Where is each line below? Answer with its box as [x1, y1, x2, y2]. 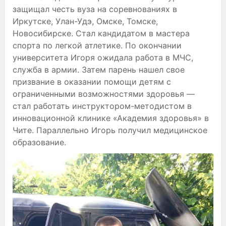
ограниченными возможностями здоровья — [13, 89, 195, 99]
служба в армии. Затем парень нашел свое [13, 65, 185, 75]
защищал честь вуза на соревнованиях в [13, 4, 177, 15]
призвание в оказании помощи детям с [13, 77, 171, 87]
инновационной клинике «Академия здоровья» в [13, 113, 209, 124]
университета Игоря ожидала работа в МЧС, [13, 52, 193, 63]
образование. [13, 137, 66, 148]
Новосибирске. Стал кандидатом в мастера [13, 28, 190, 39]
